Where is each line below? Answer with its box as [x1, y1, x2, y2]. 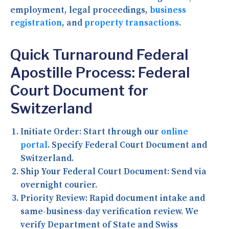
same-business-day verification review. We [20, 205, 198, 217]
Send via [169, 166, 207, 177]
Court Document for [10, 81, 148, 99]
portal [20, 139, 48, 151]
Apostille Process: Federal [10, 63, 190, 81]
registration [10, 17, 62, 29]
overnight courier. [20, 179, 97, 191]
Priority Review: [20, 192, 87, 204]
